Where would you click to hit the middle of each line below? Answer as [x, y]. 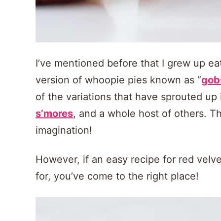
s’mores [54, 113]
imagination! [64, 130]
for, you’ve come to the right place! [117, 176]
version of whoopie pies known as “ [118, 80]
